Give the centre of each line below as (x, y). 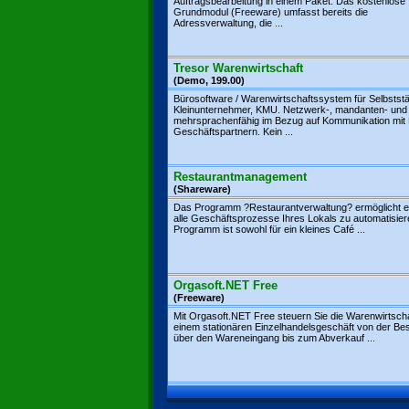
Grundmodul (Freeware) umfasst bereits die (271, 12)
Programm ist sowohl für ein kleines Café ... (269, 229)
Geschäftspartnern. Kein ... (233, 131)
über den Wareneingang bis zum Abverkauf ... (274, 338)
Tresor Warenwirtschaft (238, 68)
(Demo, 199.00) (209, 80)
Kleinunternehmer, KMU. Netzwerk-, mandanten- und (290, 110)
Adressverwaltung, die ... (228, 23)
